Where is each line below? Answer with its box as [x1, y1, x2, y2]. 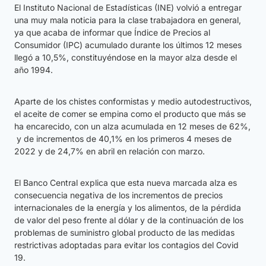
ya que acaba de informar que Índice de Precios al [14, 27, 210, 38]
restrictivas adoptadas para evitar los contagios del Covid [14, 240, 239, 251]
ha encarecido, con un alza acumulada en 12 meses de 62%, [14, 121, 251, 132]
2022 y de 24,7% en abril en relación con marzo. [14, 146, 205, 157]
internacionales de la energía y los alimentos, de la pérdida [14, 202, 241, 213]
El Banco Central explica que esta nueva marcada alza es [14, 178, 237, 188]
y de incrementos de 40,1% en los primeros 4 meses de [14, 134, 232, 144]
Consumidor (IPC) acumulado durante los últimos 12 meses [14, 40, 242, 50]
